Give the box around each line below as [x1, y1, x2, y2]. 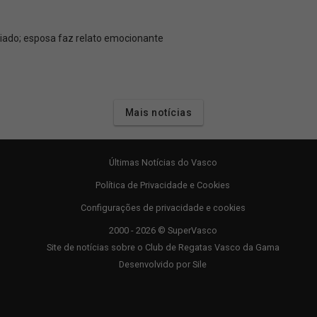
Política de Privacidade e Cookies [96, 180, 230, 190]
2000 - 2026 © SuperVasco [108, 225, 217, 236]
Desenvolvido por [119, 259, 192, 270]
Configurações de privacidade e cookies [80, 202, 246, 213]
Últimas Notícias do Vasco [108, 157, 217, 168]
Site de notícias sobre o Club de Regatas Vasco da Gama [46, 242, 279, 253]
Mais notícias [125, 107, 192, 118]
